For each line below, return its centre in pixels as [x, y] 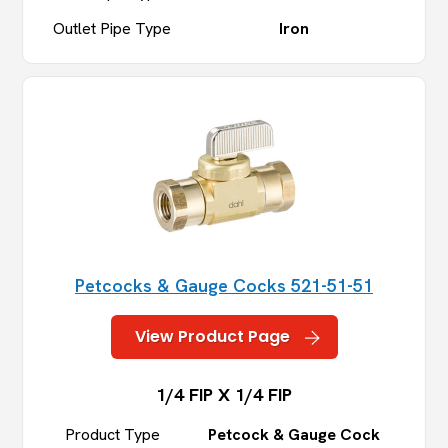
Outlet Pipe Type [112, 29]
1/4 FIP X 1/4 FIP [224, 395]
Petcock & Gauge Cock [294, 435]
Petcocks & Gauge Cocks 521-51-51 [224, 286]
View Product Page [212, 337]
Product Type [112, 435]
